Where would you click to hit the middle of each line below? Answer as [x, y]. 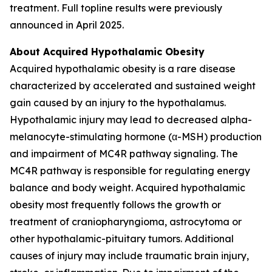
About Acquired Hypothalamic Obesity [107, 51]
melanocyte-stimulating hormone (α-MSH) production [136, 136]
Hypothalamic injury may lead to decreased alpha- [131, 119]
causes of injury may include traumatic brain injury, [129, 255]
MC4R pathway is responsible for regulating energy [130, 170]
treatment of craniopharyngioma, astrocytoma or [126, 221]
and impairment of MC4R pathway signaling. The [124, 153]
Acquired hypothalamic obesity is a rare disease [123, 68]
